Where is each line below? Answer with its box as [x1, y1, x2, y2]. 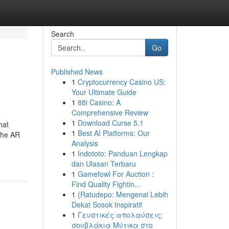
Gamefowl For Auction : [77, 169, 154, 179]
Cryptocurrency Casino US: [77, 77, 166, 87]
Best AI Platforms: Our [77, 128, 150, 138]
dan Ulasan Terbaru [71, 158, 136, 169]
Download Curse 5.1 [77, 118, 144, 128]
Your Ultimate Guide [71, 87, 136, 97]
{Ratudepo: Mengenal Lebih [77, 189, 168, 199]
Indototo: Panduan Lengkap [77, 148, 168, 158]
